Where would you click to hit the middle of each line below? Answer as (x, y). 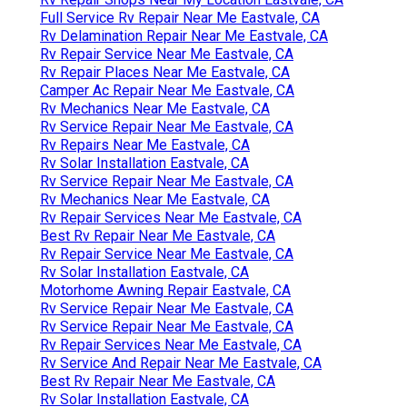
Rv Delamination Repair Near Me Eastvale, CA (184, 35)
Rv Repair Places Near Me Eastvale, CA (165, 72)
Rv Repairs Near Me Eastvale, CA (145, 144)
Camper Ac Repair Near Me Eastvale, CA (167, 90)
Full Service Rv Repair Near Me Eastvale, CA (180, 17)
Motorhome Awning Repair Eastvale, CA (165, 290)
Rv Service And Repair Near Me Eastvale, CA (181, 362)
